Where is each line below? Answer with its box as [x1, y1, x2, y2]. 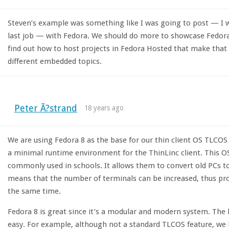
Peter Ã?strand [14, 103, 77, 114]
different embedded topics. [7, 57, 102, 66]
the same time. [7, 187, 61, 196]
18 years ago [84, 104, 124, 112]
